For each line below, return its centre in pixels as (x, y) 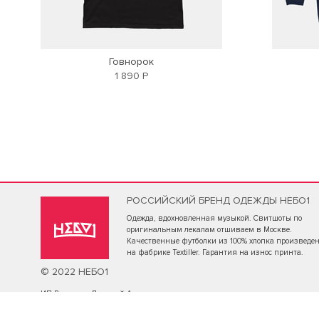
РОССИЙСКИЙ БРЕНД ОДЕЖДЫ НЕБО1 (218, 200)
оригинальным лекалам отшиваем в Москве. (209, 230)
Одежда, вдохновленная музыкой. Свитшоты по (214, 218)
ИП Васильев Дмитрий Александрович (112, 294)
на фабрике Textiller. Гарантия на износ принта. (215, 252)
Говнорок (131, 62)
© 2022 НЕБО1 (74, 272)
